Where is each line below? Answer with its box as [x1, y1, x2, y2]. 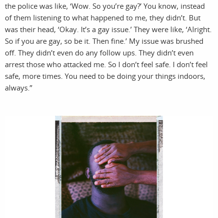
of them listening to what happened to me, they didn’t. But [5, 13, 200, 23]
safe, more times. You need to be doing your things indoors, [5, 71, 205, 81]
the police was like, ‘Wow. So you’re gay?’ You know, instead [5, 1, 205, 11]
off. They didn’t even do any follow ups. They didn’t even [5, 48, 194, 58]
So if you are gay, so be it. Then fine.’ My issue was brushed [5, 36, 203, 46]
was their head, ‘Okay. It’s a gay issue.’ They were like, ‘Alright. [5, 24, 212, 35]
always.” [5, 83, 32, 93]
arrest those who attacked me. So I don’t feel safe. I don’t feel [5, 59, 208, 70]
